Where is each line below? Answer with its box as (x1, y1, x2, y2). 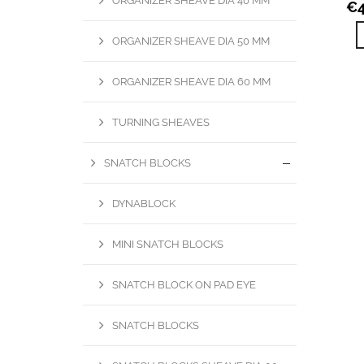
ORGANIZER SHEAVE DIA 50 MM (112, 34, 270, 47)
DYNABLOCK (112, 197, 175, 210)
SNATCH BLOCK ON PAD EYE (112, 278, 256, 291)
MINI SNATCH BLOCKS (112, 237, 223, 250)
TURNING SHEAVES (112, 115, 210, 128)
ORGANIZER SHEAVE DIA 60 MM (112, 75, 271, 88)
